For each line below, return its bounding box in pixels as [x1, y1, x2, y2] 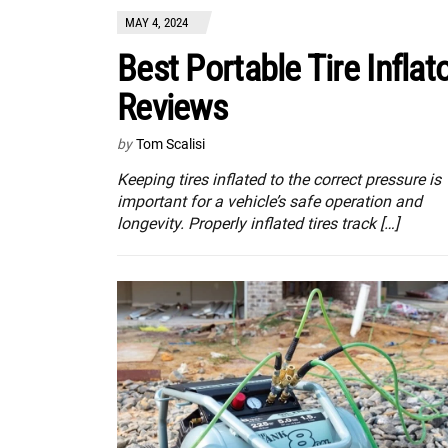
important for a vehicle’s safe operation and [117, 191, 422, 211]
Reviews [117, 86, 227, 129]
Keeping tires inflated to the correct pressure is [117, 169, 441, 189]
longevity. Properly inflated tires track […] [117, 213, 399, 233]
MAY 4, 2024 [125, 14, 188, 30]
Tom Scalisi [136, 135, 205, 152]
